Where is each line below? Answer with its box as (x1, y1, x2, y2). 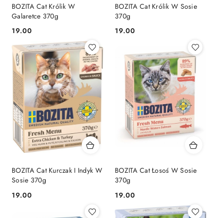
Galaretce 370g (12, 11, 58, 21)
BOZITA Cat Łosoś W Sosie (115, 165, 197, 176)
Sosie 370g (12, 175, 46, 185)
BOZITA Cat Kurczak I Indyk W (12, 165, 102, 176)
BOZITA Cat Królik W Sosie (115, 1, 197, 11)
